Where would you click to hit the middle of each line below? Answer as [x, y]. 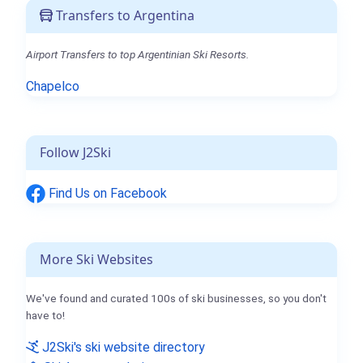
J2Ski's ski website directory [122, 348]
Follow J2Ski [75, 152]
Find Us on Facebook [106, 193]
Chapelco [53, 86]
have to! [45, 316]
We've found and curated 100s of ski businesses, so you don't [176, 299]
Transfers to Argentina [124, 15]
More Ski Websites [96, 260]
